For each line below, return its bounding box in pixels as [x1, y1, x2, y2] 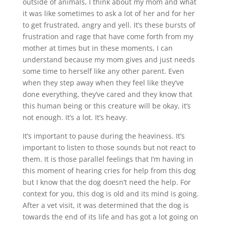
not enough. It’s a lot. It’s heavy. [22, 113, 128, 123]
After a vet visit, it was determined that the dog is [22, 200, 189, 210]
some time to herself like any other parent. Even [22, 66, 184, 76]
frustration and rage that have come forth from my [22, 32, 193, 42]
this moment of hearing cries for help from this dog [22, 166, 196, 176]
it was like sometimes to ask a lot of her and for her [22, 9, 195, 19]
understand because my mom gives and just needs [22, 55, 195, 65]
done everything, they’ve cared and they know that [22, 89, 192, 99]
